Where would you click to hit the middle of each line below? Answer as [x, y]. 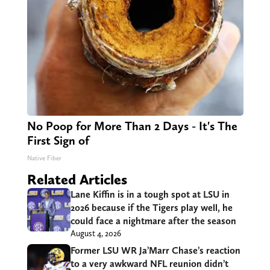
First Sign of [58, 141]
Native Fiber [44, 159]
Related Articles [77, 180]
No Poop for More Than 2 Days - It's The [132, 126]
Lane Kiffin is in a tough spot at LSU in [150, 195]
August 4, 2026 [96, 234]
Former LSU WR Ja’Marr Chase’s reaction [155, 251]
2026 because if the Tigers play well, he [151, 208]
